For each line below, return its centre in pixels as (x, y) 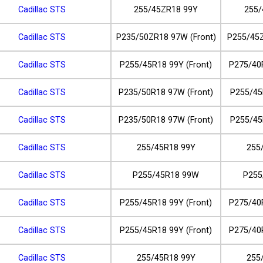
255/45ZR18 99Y (166, 9)
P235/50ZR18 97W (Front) (166, 37)
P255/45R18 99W (166, 175)
